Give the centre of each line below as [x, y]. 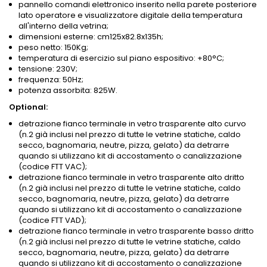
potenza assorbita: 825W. [68, 91]
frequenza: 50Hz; [51, 80]
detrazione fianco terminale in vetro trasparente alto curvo [132, 124]
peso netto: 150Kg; [53, 48]
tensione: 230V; [48, 69]
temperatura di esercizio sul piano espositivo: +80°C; [121, 58]
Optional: [28, 107]
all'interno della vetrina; [63, 26]
